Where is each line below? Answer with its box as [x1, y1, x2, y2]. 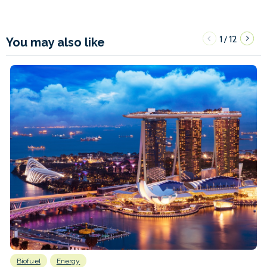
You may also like [6, 35, 105, 49]
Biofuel [17, 256, 41, 265]
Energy [56, 256, 80, 265]
